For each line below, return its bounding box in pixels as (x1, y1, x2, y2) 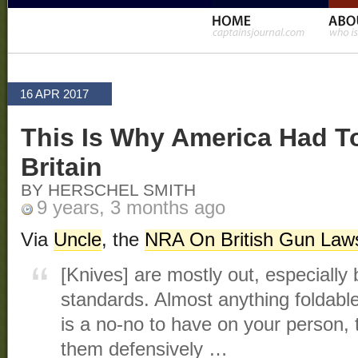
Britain (21, 153, 102, 182)
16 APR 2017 (20, 87, 89, 101)
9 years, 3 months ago (37, 197, 225, 219)
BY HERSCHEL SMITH (21, 181, 196, 201)
